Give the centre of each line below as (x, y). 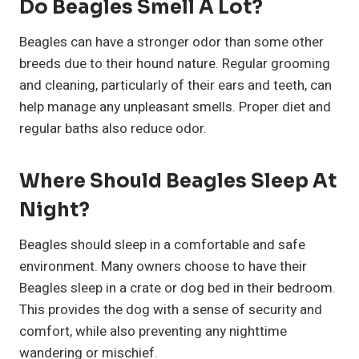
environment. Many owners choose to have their (163, 267)
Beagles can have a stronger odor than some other (171, 42)
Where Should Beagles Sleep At (178, 182)
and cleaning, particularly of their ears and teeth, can (175, 86)
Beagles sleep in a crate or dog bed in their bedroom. (177, 288)
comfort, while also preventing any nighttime (153, 332)
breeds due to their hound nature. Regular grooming (175, 64)
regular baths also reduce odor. (113, 129)
